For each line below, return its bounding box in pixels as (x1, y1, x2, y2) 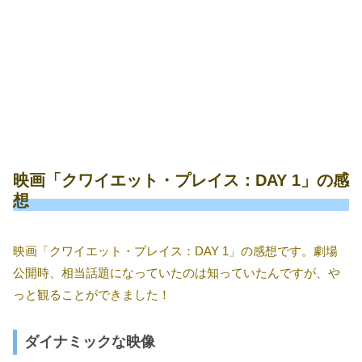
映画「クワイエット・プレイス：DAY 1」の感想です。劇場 (13, 243, 338, 258)
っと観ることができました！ (13, 287, 170, 301)
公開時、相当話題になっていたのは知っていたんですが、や (13, 265, 340, 280)
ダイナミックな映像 (24, 334, 155, 351)
